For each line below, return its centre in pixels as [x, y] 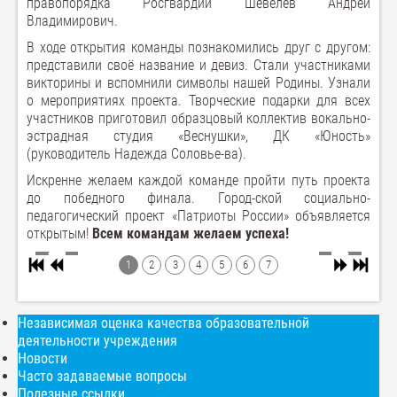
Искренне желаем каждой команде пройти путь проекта [198, 180]
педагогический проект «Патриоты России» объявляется [198, 216]
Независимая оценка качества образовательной [163, 323]
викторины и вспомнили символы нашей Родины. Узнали [198, 83]
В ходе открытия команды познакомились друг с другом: [198, 47]
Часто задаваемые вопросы [102, 377]
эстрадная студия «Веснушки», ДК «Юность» [198, 136]
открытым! [58, 234]
